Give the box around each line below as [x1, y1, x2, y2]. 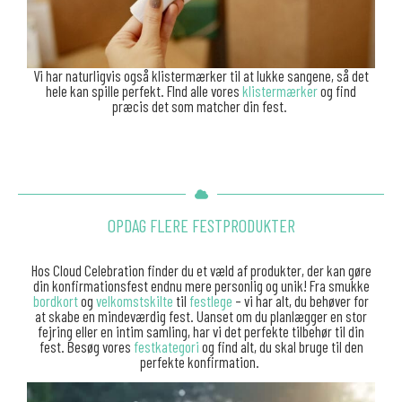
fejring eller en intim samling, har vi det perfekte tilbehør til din [38, 321, 364, 340]
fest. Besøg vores [39, 336, 134, 355]
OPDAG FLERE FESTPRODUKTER [107, 214, 295, 236]
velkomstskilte [96, 291, 173, 310]
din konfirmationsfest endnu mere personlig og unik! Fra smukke [32, 275, 370, 294]
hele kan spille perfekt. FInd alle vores [46, 82, 242, 100]
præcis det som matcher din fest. [112, 97, 290, 116]
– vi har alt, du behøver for [232, 291, 369, 310]
